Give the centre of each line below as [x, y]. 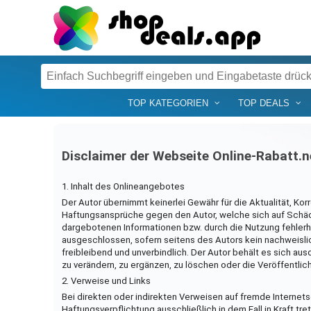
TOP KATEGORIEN [168, 103]
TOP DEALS [263, 103]
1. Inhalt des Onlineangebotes [123, 186]
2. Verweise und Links [106, 280]
